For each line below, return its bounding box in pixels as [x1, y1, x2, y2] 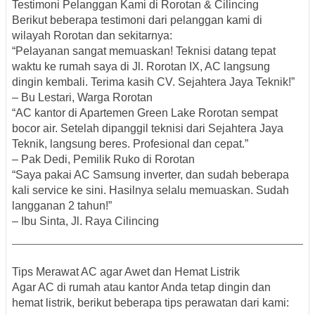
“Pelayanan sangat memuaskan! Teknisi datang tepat [12, 44, 276, 57]
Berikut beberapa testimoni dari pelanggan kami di [12, 13, 262, 26]
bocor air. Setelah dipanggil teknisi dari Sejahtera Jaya [12, 122, 283, 134]
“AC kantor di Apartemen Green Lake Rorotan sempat [12, 106, 278, 119]
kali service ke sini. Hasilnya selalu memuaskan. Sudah [12, 184, 289, 196]
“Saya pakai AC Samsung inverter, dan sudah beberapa [12, 168, 289, 181]
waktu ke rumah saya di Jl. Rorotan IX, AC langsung [12, 60, 270, 72]
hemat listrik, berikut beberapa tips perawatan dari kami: [12, 296, 289, 309]
